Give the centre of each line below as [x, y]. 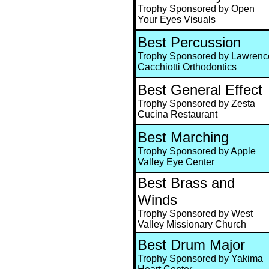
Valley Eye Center [176, 162]
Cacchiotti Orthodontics [187, 67]
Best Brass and [186, 183]
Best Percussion [189, 43]
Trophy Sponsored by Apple [197, 151]
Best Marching [183, 138]
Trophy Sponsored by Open [196, 9]
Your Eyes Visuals [177, 20]
